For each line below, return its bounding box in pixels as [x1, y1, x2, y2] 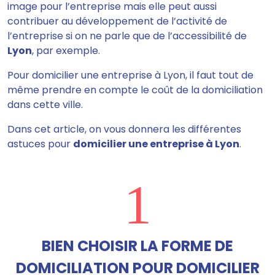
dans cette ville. [7, 98, 83, 112]
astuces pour [7, 137, 73, 151]
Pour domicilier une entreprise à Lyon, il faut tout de [7, 68, 254, 82]
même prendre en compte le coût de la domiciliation [7, 83, 263, 97]
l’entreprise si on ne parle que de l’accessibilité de [7, 29, 247, 43]
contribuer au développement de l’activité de [7, 14, 227, 28]
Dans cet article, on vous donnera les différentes [7, 122, 241, 136]
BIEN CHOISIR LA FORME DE [42, 236, 233, 256]
